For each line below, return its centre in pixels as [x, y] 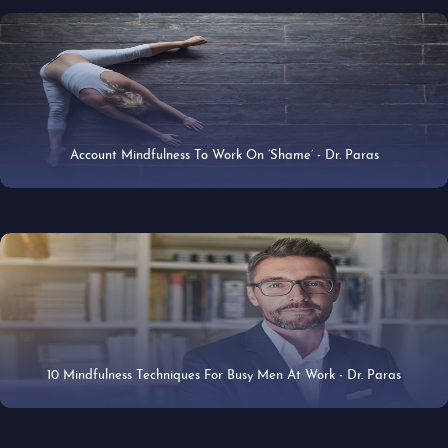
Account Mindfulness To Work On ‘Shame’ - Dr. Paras [347, 155]
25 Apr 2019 [217, 395]
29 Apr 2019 [217, 175]
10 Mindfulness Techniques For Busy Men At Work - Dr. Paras [224, 375]
